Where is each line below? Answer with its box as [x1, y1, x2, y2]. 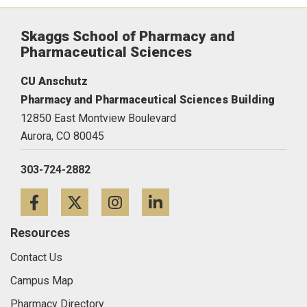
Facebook [66, 196, 135, 214]
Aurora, [21, 129, 53, 143]
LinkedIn [185, 196, 245, 214]
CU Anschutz [21, 74, 88, 88]
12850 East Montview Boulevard [21, 111, 176, 125]
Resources [10, 225, 70, 240]
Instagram [147, 196, 219, 214]
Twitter [107, 196, 156, 214]
